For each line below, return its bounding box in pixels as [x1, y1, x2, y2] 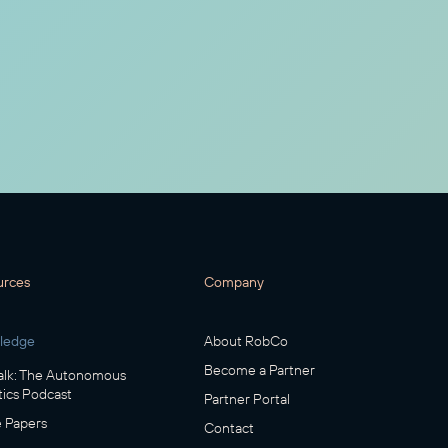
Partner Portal [204, 390, 291, 409]
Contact [204, 419, 255, 438]
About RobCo [204, 332, 289, 351]
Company [204, 273, 265, 292]
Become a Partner [204, 361, 316, 380]
